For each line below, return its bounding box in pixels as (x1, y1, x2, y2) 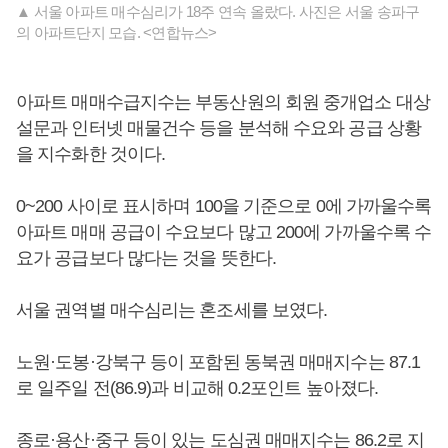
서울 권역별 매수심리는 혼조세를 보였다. (16, 300, 332, 320)
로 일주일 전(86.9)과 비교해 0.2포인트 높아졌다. (16, 378, 379, 398)
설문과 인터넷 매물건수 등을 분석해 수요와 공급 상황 (16, 118, 421, 138)
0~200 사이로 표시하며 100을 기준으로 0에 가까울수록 (16, 196, 432, 216)
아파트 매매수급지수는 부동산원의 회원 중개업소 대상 (16, 92, 430, 112)
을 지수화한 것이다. (16, 144, 166, 164)
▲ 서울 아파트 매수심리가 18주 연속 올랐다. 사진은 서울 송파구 (16, 3, 420, 20)
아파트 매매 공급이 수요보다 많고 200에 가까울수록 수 (16, 222, 432, 242)
